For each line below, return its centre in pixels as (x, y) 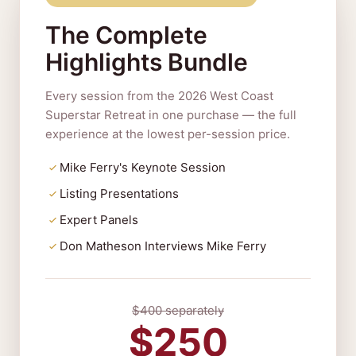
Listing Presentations (119, 193)
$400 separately (178, 310)
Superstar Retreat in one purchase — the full (171, 115)
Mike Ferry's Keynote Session (143, 167)
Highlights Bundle (147, 62)
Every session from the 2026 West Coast (159, 96)
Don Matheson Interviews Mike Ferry (163, 246)
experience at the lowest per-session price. (168, 134)
